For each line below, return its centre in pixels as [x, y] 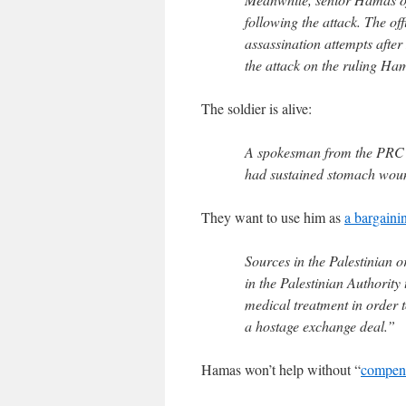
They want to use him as [273, 217]
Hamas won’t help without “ [281, 369]
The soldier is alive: [256, 108]
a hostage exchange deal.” [320, 326]
